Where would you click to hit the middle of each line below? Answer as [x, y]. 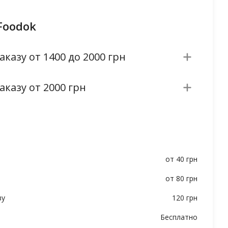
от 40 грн [181, 159]
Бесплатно [179, 217]
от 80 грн [181, 178]
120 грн [184, 198]
